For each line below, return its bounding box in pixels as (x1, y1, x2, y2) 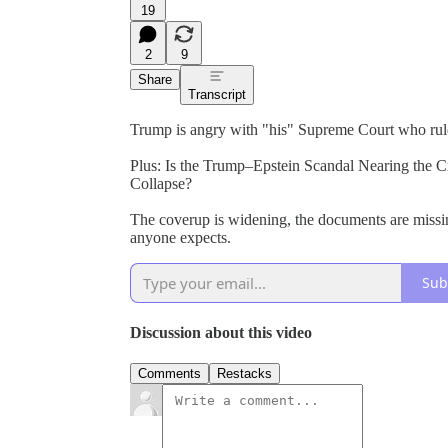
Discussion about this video (130, 324, 312, 342)
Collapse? (130, 174, 192, 192)
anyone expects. (130, 228, 231, 246)
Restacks (217, 366, 272, 382)
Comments (138, 366, 201, 382)
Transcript (188, 86, 246, 102)
